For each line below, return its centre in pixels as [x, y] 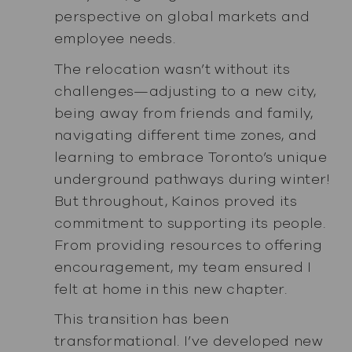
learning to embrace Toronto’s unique [191, 157]
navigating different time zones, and [185, 135]
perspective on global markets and [182, 16]
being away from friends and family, [183, 113]
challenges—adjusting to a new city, [185, 91]
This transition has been [141, 319]
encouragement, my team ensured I [183, 267]
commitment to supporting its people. [190, 223]
